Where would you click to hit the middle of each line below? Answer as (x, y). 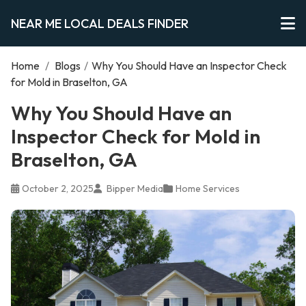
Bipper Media (134, 189)
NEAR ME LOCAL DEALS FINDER (100, 23)
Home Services (208, 189)
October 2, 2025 (58, 189)
